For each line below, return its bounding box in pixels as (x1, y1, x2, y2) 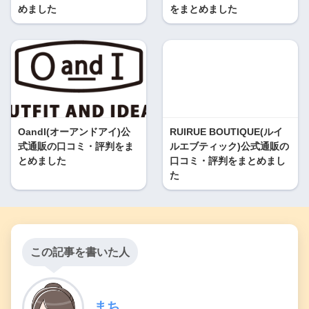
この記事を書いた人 (30, 246, 130, 258)
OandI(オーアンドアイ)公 (18, 126, 130, 137)
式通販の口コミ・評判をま (18, 140, 134, 152)
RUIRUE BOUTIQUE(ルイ (170, 126, 283, 137)
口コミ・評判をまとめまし (170, 154, 286, 166)
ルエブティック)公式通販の (170, 140, 289, 152)
